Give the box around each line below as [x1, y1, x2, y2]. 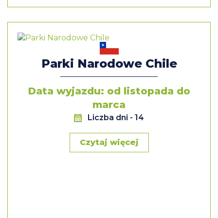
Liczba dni [88, 112, 130, 122]
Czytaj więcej [79, 137, 139, 147]
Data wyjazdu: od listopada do [28, 85, 190, 97]
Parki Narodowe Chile [41, 56, 177, 71]
